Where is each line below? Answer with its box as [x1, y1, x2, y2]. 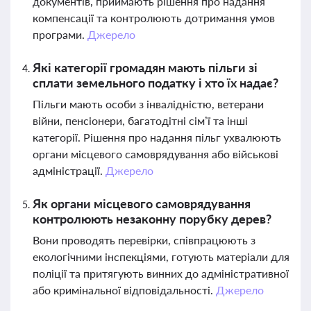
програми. [33, 28, 87, 41]
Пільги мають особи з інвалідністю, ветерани [33, 97, 264, 110]
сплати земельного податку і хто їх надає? [33, 75, 278, 90]
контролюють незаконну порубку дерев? [33, 211, 271, 226]
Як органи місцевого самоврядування [33, 196, 251, 211]
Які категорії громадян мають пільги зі [33, 60, 258, 75]
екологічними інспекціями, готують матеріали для [33, 250, 289, 263]
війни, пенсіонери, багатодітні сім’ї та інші [33, 114, 248, 127]
